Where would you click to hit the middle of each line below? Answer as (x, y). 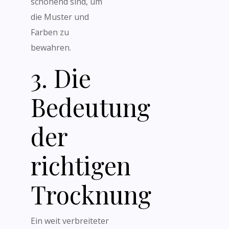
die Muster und (60, 17)
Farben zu (50, 32)
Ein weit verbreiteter (70, 221)
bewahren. (51, 48)
